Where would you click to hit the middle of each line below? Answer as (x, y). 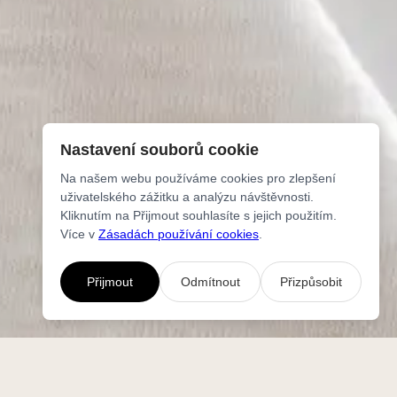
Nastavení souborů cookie (160, 150)
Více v (79, 234)
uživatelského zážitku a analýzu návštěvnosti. (187, 197)
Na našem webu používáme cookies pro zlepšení (198, 178)
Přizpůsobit (311, 282)
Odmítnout (210, 282)
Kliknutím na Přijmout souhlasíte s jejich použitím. (198, 215)
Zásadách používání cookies (179, 234)
